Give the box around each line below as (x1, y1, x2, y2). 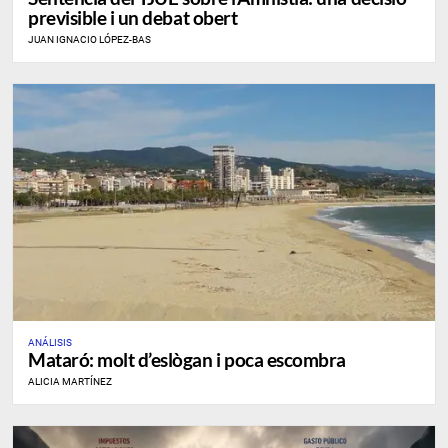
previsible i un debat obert (28, 6, 238, 29)
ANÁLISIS (28, 337, 72, 349)
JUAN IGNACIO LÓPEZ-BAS (28, 34, 151, 45)
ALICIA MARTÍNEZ (28, 376, 112, 388)
